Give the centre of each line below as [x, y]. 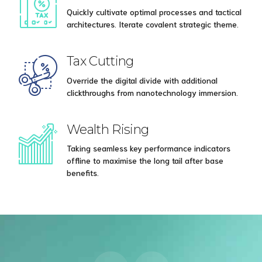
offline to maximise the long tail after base [145, 160]
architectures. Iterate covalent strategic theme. [153, 24]
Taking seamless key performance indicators [149, 148]
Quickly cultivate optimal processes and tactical [154, 12]
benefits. [83, 172]
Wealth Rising [108, 129]
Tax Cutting [100, 61]
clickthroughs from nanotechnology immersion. [152, 92]
